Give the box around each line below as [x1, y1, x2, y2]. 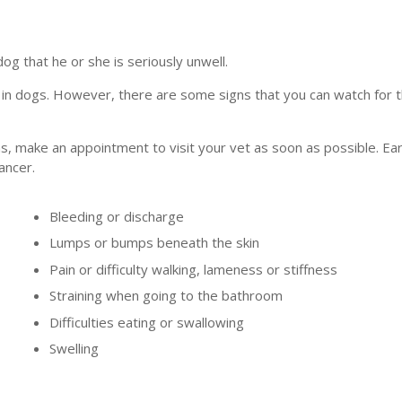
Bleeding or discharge [49, 206, 184, 225]
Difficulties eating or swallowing [49, 312, 244, 331]
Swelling [49, 339, 99, 358]
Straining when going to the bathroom [49, 286, 283, 305]
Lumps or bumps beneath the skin [49, 233, 259, 252]
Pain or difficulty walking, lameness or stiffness [49, 259, 337, 278]
